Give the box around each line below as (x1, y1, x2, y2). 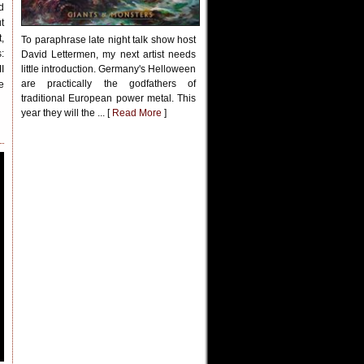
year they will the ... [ (21, 107, 112, 119)
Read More (112, 107, 162, 119)
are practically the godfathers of (21, 78, 196, 89)
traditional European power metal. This (21, 93, 196, 104)
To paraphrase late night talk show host (21, 34, 196, 45)
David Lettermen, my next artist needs (21, 49, 196, 60)
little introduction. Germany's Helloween (21, 63, 196, 75)
